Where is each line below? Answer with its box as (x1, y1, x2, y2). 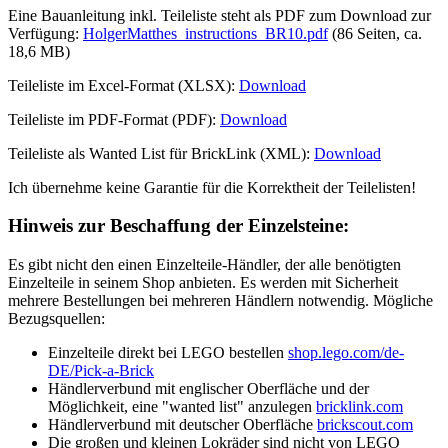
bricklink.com (316, 398, 403, 416)
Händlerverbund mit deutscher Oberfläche (48, 416, 317, 434)
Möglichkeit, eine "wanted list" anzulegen (48, 398, 316, 416)
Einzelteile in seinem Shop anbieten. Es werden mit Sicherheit (8, 274, 398, 292)
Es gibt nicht (8, 256, 91, 274)
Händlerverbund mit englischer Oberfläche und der (48, 380, 369, 398)
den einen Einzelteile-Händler (91, 256, 277, 274)
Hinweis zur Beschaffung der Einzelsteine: (8, 215, 349, 237)
